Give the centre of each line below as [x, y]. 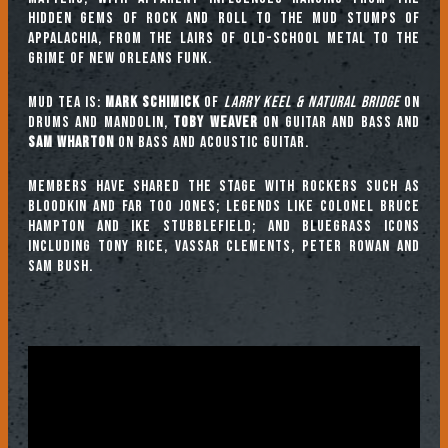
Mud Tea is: [67, 102]
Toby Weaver [215, 122]
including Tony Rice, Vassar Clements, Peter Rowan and [224, 246]
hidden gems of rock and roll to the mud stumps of [224, 18]
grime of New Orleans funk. [120, 58]
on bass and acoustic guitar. [211, 142]
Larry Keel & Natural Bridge [311, 102]
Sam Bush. [62, 266]
